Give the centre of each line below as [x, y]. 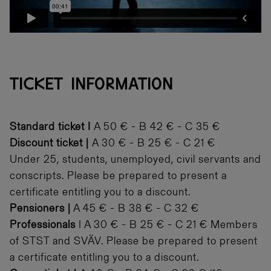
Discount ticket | [51, 144]
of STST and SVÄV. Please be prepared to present [134, 242]
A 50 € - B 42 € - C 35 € [157, 127]
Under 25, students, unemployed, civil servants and [135, 160]
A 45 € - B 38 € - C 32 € [135, 209]
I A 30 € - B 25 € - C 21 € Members [167, 225]
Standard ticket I [52, 127]
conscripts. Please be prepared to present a [118, 176]
